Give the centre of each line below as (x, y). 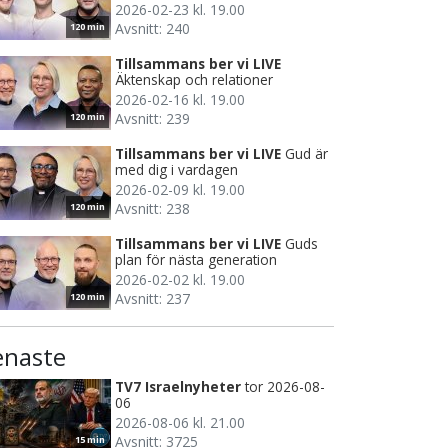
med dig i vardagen (176, 170)
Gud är (306, 154)
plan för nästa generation (196, 260)
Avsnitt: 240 (152, 29)
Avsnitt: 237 (152, 299)
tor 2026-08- (285, 387)
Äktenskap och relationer (194, 80)
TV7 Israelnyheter (178, 387)
